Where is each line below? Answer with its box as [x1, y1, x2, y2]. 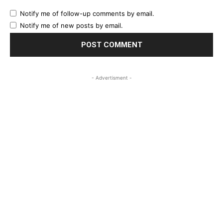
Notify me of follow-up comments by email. [20, 9, 154, 18]
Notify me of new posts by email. [20, 21, 123, 30]
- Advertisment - [91, 75, 132, 81]
